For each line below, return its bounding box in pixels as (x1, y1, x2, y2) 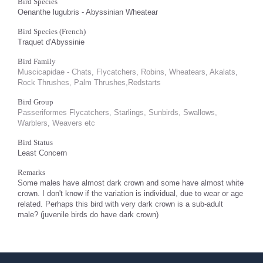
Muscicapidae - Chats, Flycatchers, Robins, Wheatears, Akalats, (18, 68, 238, 76)
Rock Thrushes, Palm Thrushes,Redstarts (18, 78, 161, 87)
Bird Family (18, 57, 56, 66)
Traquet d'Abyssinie (18, 38, 85, 46)
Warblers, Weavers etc (18, 119, 95, 127)
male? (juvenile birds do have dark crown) (18, 210, 159, 219)
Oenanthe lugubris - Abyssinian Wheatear (18, 8, 158, 16)
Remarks (18, 168, 45, 177)
